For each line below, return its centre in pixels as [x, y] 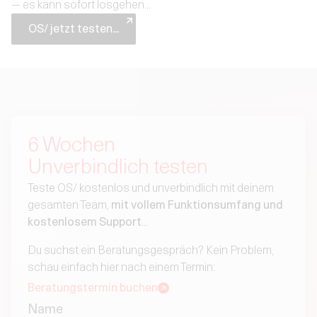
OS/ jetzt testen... [74, 29]
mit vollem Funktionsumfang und [197, 205]
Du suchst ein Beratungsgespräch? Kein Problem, [150, 250]
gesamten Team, [69, 205]
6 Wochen [71, 144]
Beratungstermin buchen [92, 288]
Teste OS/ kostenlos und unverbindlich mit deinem [150, 188]
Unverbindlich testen [117, 166]
